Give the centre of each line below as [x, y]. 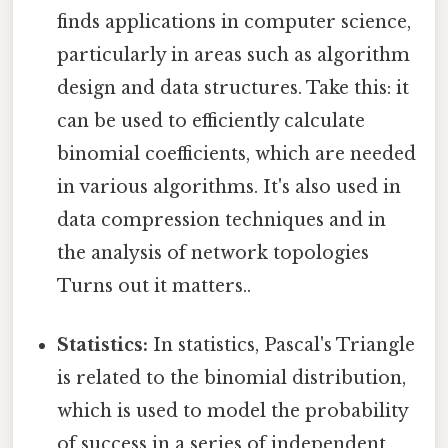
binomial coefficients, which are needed [237, 153]
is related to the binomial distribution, [232, 377]
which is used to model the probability [233, 410]
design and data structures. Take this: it [233, 87]
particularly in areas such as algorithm [234, 54]
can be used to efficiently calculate [211, 120]
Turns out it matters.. [154, 285]
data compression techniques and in [222, 219]
